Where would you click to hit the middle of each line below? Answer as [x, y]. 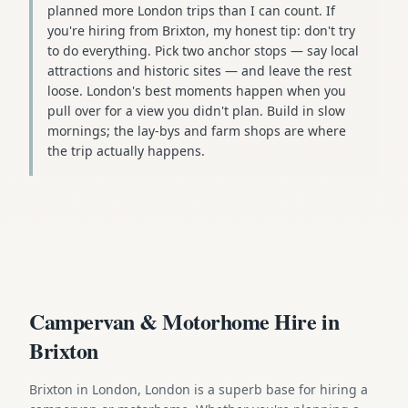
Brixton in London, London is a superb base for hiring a [199, 389]
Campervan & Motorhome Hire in [184, 321]
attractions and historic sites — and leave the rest [199, 70]
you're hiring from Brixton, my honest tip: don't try [201, 30]
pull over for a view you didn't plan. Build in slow [196, 110]
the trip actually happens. [126, 150]
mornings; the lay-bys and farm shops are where [197, 130]
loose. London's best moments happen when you [197, 90]
